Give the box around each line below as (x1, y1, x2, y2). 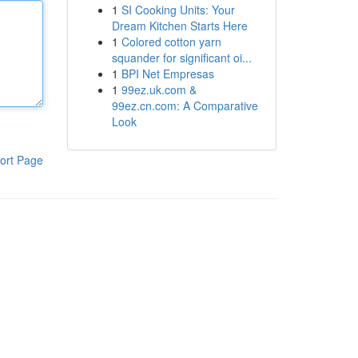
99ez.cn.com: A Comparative (111, 97, 258, 113)
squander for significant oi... (111, 50, 252, 66)
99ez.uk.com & (121, 82, 197, 97)
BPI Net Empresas (121, 66, 214, 82)
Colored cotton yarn (121, 34, 221, 50)
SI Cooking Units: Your (121, 2, 235, 18)
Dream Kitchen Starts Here (111, 18, 248, 34)
